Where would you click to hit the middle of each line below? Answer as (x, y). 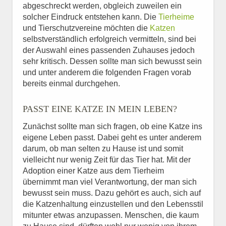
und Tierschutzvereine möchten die (86, 28)
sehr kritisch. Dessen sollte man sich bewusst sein (112, 61)
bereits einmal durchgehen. (71, 83)
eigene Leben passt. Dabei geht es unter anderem (112, 137)
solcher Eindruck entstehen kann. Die (91, 17)
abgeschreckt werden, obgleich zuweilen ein (102, 6)
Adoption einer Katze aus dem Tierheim (93, 171)
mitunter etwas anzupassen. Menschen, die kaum (111, 215)
